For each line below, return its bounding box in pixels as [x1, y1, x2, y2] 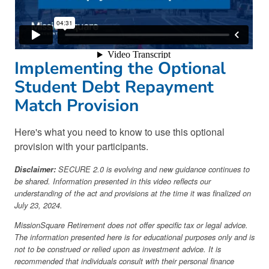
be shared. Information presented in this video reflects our [14, 175, 211, 187]
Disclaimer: [14, 163, 56, 175]
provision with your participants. [14, 139, 148, 153]
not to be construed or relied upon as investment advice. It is [14, 243, 221, 255]
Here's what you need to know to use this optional [14, 124, 225, 139]
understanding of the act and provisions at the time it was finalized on [14, 187, 251, 199]
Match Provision [14, 94, 139, 117]
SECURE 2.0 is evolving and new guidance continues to [58, 163, 250, 175]
